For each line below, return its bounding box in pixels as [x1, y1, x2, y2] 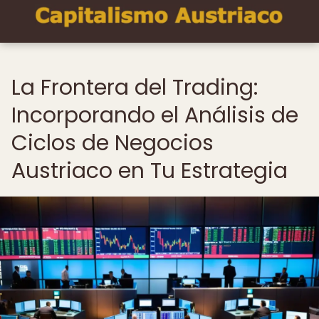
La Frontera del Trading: [11, 73, 258, 103]
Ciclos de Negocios [11, 128, 214, 158]
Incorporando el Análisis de [11, 100, 298, 130]
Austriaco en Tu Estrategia [11, 156, 288, 186]
